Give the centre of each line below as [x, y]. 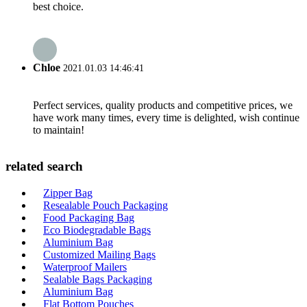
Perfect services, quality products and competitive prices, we [163, 105]
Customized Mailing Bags [99, 255]
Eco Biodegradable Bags [97, 230]
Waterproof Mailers [85, 267]
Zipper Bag [68, 193]
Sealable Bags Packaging [98, 279]
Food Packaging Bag [89, 218]
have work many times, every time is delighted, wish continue [166, 117]
